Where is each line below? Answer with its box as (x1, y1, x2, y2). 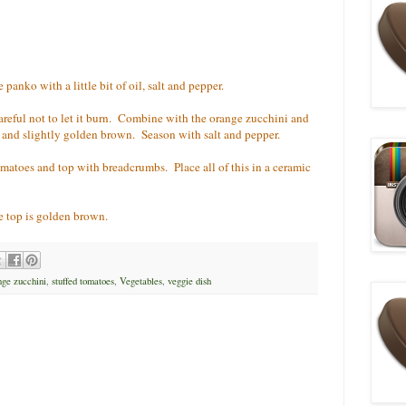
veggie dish (167, 275, 211, 288)
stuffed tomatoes (51, 275, 114, 288)
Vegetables (119, 275, 162, 288)
